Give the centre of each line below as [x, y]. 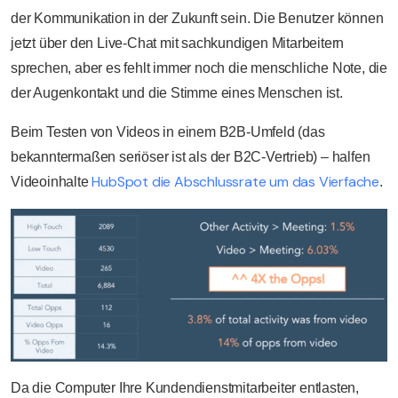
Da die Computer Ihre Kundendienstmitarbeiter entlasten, [185, 388]
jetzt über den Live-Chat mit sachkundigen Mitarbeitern [178, 44]
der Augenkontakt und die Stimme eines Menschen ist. [177, 93]
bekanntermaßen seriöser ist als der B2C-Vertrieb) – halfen [191, 157]
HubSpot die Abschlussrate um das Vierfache [236, 182]
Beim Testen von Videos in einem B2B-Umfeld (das [168, 132]
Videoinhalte [50, 182]
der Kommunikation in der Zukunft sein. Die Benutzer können [197, 19]
